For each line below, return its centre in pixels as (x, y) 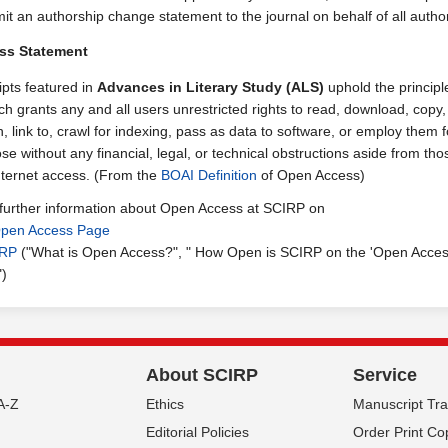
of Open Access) (311, 175)
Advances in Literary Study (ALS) (210, 87)
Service (385, 375)
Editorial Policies (197, 432)
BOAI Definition (209, 175)
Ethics (165, 404)
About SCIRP (202, 375)
